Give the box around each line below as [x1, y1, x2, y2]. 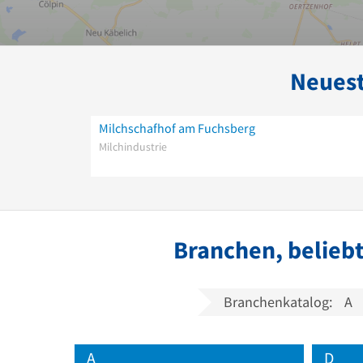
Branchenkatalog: [224, 292, 332, 311]
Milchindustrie [99, 139, 167, 154]
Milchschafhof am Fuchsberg [99, 119, 255, 136]
